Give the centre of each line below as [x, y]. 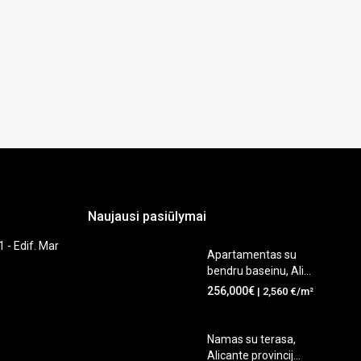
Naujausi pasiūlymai [147, 216]
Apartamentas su [252, 254]
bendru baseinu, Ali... [259, 270]
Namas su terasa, [252, 339]
